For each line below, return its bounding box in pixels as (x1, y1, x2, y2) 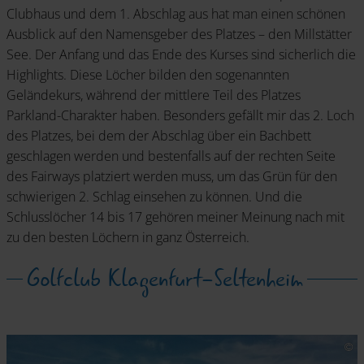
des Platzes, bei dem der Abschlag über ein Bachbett (6, 126, 311, 145)
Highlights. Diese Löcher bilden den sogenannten (6, 65, 289, 84)
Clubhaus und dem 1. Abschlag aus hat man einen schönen (6, 4, 345, 23)
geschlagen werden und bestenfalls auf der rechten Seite (6, 146, 336, 165)
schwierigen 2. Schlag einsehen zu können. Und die (6, 187, 302, 206)
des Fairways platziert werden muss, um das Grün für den (6, 167, 337, 185)
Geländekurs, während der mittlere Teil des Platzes (6, 85, 301, 104)
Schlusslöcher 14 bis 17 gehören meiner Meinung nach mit (6, 207, 344, 226)
